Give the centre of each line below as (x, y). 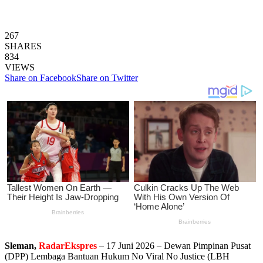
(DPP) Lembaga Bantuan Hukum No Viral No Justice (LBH (117, 256)
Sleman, (21, 245)
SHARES (23, 46)
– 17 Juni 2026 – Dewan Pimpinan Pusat (174, 245)
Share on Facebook (41, 77)
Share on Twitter (107, 77)
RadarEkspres (68, 245)
